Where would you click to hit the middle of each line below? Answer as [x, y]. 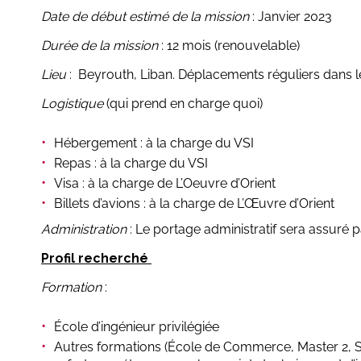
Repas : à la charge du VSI [131, 164]
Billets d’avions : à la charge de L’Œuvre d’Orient [194, 204]
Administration [84, 230]
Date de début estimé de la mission [145, 17]
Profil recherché [96, 259]
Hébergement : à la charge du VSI [154, 143]
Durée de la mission [100, 46]
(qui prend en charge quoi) [183, 104]
